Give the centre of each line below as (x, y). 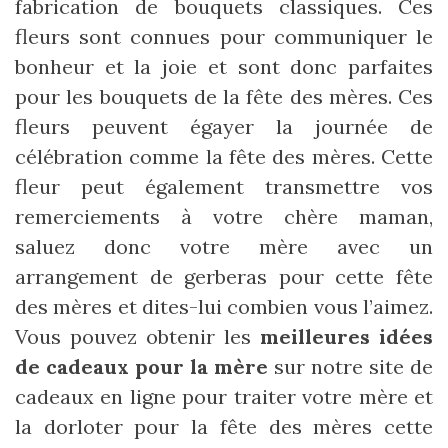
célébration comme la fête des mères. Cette (224, 156)
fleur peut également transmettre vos (224, 186)
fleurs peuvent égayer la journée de (224, 126)
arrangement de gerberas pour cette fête (224, 276)
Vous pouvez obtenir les (137, 336)
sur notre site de (350, 366)
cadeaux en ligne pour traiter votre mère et (224, 396)
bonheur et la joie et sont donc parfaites (224, 66)
